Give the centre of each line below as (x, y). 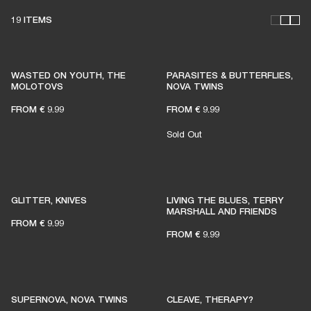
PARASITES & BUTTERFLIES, (230, 75)
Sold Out (184, 134)
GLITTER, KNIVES (49, 200)
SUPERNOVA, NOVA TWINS (69, 299)
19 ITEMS (32, 19)
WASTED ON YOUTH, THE (68, 75)
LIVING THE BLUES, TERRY (225, 200)
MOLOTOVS (37, 86)
